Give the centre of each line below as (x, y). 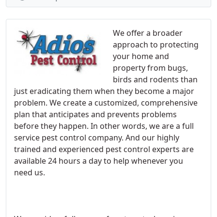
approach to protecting (156, 45)
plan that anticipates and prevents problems (95, 114)
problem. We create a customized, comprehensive (106, 103)
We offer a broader (148, 33)
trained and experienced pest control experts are (104, 149)
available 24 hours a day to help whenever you (99, 161)
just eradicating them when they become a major (104, 91)
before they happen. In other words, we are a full (104, 126)
